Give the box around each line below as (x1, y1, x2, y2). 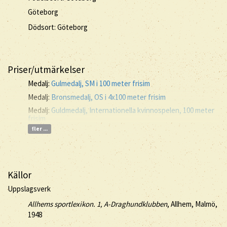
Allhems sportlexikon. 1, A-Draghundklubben (28, 199, 167, 209)
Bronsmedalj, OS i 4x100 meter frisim (51, 92, 166, 102)
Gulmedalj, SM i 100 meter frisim (51, 79, 150, 88)
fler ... (31, 125, 48, 132)
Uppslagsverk (8, 184, 51, 194)
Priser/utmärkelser (8, 63, 85, 75)
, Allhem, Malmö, (167, 199, 217, 209)
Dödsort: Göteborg (28, 22, 88, 32)
